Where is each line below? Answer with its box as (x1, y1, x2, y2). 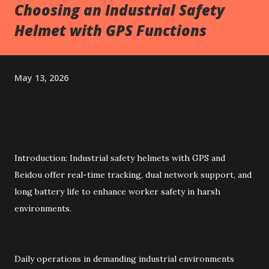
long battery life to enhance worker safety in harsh (14, 186, 220, 197)
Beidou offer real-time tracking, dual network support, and (14, 169, 252, 180)
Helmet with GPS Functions (14, 20, 207, 40)
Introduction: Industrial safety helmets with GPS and (14, 153, 225, 163)
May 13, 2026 (14, 71, 68, 83)
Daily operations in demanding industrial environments (14, 253, 234, 264)
